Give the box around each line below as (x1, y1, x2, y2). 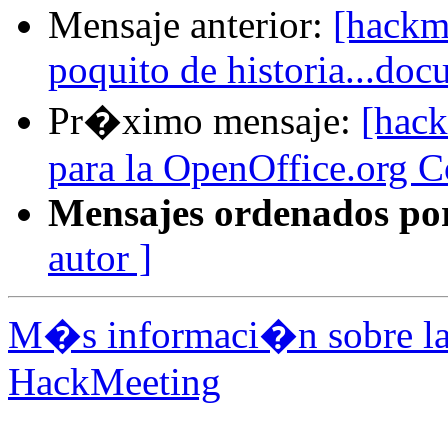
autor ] (48, 236, 152, 280)
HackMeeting (8, 360, 221, 404)
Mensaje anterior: (48, 3, 333, 47)
